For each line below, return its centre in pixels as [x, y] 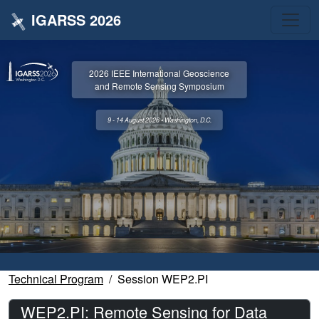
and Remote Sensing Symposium [159, 86]
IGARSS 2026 [76, 20]
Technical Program [56, 278]
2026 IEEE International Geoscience [159, 73]
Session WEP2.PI [163, 278]
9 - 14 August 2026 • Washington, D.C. [159, 120]
